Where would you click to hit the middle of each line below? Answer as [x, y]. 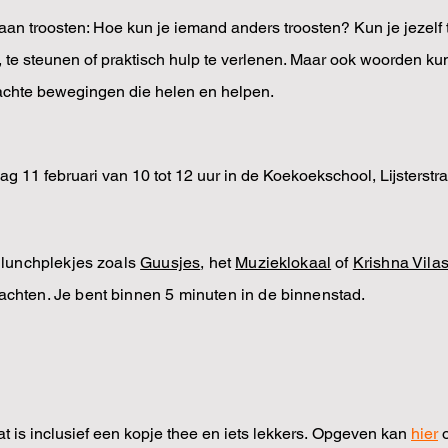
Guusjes [170, 262]
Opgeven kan [361, 433]
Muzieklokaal [283, 262]
